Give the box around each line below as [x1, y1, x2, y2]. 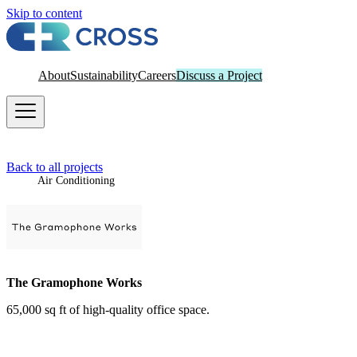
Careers [138, 69, 176, 82]
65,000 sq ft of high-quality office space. [6, 302, 210, 316]
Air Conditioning [37, 175, 115, 186]
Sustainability [70, 69, 138, 82]
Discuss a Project [176, 69, 262, 82]
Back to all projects [6, 160, 103, 174]
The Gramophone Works [6, 275, 142, 289]
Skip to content [6, 6, 82, 20]
